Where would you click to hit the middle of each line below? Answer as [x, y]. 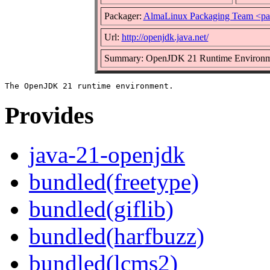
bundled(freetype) [114, 182]
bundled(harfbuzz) [117, 236]
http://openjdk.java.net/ [165, 37]
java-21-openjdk [107, 155]
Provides [49, 116]
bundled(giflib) [101, 209]
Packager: [124, 16]
